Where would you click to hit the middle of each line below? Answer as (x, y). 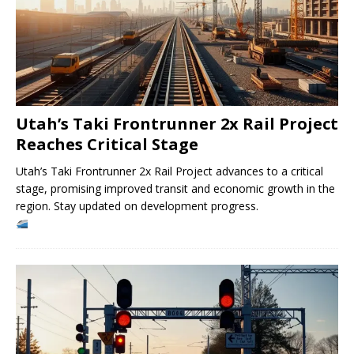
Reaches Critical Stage (107, 144)
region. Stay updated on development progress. (137, 205)
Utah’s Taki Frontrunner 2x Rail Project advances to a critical (169, 171)
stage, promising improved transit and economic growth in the (175, 188)
